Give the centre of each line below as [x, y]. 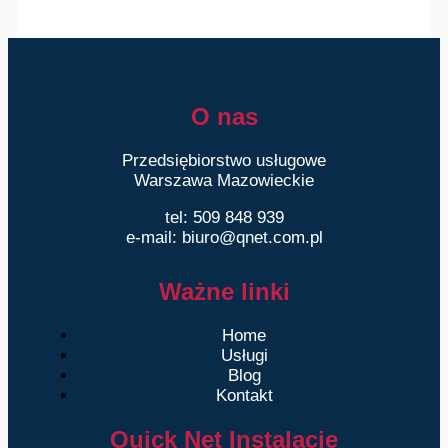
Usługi [244, 355]
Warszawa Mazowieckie [224, 180]
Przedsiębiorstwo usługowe [224, 160]
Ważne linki [224, 291]
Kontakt [244, 395]
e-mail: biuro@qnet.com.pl [224, 237]
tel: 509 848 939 [224, 217]
